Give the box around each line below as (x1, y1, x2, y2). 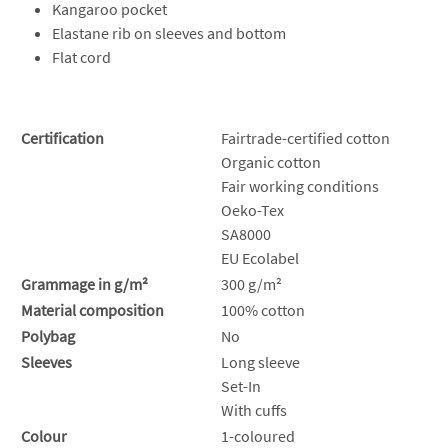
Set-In (221, 375, 261, 396)
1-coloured (221, 425, 295, 446)
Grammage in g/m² (21, 273, 148, 294)
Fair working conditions (221, 175, 379, 196)
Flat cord (52, 46, 111, 67)
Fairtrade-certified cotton (221, 127, 390, 148)
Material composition (21, 299, 164, 320)
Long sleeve (221, 351, 300, 372)
